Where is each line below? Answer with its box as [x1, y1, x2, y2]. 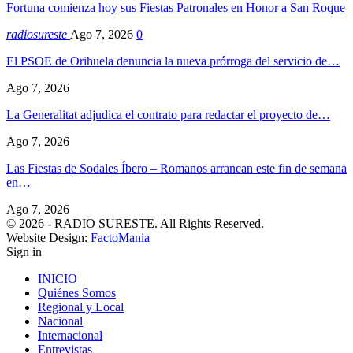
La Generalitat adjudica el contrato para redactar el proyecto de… [6, 107, 330, 121]
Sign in [6, 244, 42, 258]
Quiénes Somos [38, 285, 116, 299]
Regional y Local [38, 299, 124, 314]
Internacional [38, 328, 102, 342]
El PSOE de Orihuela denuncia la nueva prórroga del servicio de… [6, 54, 340, 68]
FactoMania [91, 230, 150, 244]
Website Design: [6, 230, 91, 244]
